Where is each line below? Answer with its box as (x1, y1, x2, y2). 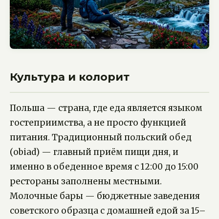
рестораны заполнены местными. (10, 175, 162, 187)
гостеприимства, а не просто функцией (10, 117, 186, 128)
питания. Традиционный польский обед (10, 131, 192, 143)
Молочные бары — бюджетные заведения (10, 190, 200, 201)
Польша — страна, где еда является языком (10, 102, 202, 113)
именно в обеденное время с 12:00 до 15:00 (10, 161, 198, 172)
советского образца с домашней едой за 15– (10, 205, 206, 216)
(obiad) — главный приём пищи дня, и (10, 146, 178, 157)
